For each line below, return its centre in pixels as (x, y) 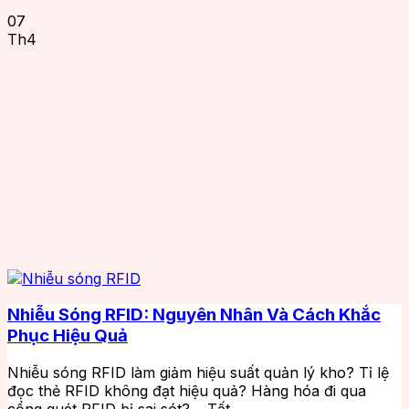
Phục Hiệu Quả (68, 336)
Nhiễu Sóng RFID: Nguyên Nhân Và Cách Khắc (194, 315)
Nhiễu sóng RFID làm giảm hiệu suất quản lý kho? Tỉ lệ (198, 372)
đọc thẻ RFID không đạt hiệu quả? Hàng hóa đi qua (187, 390)
